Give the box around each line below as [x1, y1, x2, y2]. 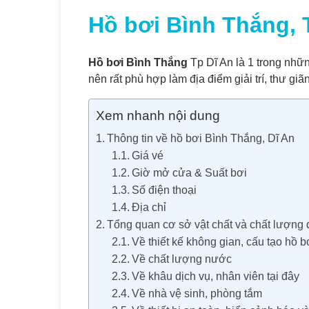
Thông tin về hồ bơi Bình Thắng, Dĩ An [107, 132, 295, 144]
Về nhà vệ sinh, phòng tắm [131, 288, 262, 299]
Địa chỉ [131, 201, 166, 213]
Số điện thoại [131, 184, 197, 196]
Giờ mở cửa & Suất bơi [131, 167, 247, 179]
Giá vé [131, 150, 163, 161]
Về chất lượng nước [131, 253, 232, 265]
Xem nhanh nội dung [96, 108, 220, 123]
